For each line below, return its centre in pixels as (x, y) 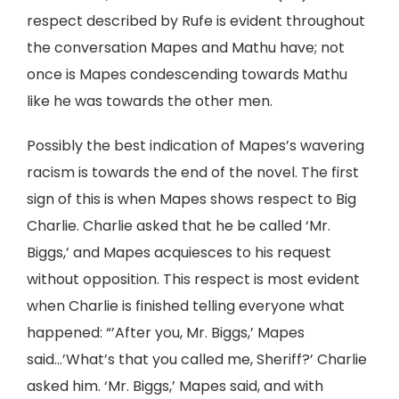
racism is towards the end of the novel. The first (193, 172)
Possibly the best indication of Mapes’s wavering (195, 146)
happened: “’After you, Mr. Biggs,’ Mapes (166, 333)
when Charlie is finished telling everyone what (186, 306)
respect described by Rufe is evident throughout (196, 21)
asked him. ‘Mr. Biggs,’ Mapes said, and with (175, 386)
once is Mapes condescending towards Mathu (187, 74)
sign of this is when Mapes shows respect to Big (191, 199)
